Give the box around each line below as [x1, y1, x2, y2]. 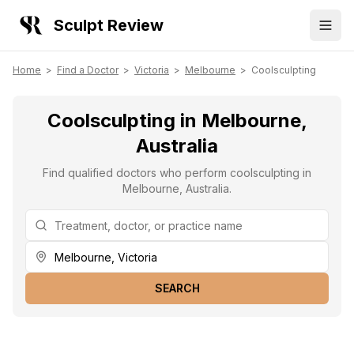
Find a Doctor [57, 64, 119, 76]
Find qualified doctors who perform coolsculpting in [43, 166, 311, 179]
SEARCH [154, 281, 200, 295]
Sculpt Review [54, 16, 164, 35]
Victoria [134, 64, 169, 76]
